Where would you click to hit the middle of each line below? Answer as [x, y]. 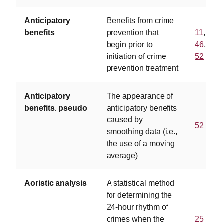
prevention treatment [142, 68]
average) [122, 155]
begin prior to [130, 44]
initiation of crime [136, 56]
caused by [125, 120]
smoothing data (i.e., [142, 132]
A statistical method [140, 183]
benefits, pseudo [56, 108]
